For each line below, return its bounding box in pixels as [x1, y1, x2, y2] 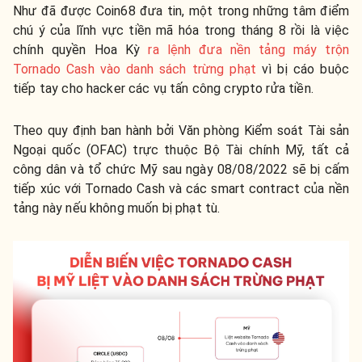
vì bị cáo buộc [256, 61, 349, 77]
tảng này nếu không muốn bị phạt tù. [13, 200, 221, 216]
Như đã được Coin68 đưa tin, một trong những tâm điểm [13, 2, 349, 19]
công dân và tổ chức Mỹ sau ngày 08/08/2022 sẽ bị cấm [13, 161, 349, 177]
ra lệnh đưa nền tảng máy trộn [148, 41, 349, 57]
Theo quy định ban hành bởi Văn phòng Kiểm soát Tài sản [13, 122, 349, 138]
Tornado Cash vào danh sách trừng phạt [13, 61, 257, 77]
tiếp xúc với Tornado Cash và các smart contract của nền [13, 180, 349, 196]
